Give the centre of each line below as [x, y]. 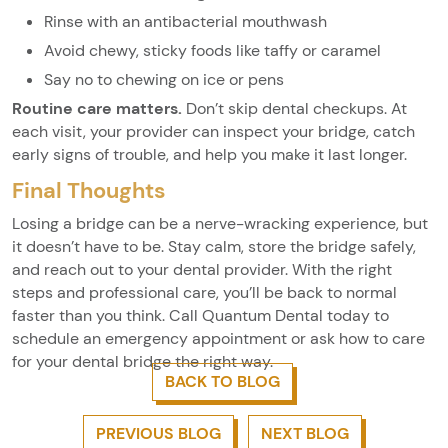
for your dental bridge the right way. [142, 361]
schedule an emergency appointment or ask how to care [218, 338]
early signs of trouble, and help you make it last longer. [209, 154]
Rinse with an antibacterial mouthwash [185, 21]
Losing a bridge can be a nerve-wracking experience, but [220, 223]
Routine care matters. [97, 108]
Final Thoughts [89, 190]
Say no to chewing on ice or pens [164, 79]
